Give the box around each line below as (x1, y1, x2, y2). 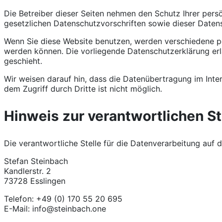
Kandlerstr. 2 (4, 166, 51, 176)
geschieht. (4, 55, 42, 66)
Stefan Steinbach (4, 156, 68, 166)
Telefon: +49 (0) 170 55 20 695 (4, 193, 122, 204)
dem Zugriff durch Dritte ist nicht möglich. (4, 83, 162, 94)
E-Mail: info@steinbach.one (4, 203, 106, 214)
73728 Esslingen (4, 175, 65, 186)
